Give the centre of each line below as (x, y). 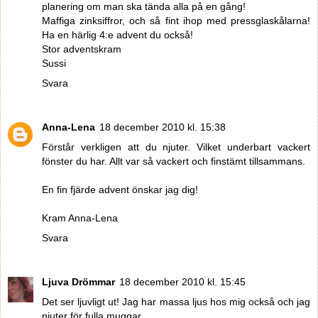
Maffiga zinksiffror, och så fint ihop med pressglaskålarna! (176, 20)
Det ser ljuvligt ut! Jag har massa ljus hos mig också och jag (176, 301)
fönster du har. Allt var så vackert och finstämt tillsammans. (174, 161)
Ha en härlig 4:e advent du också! (117, 34)
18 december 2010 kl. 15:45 (182, 281)
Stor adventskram (82, 49)
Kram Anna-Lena (80, 218)
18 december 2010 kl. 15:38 (163, 127)
